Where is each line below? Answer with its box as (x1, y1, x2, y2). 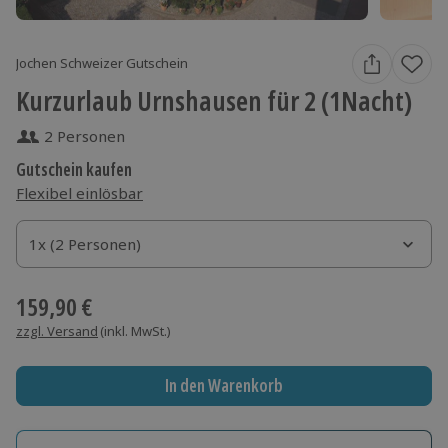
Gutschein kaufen (16, 157, 132, 181)
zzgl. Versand (16, 321, 98, 340)
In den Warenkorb (164, 374, 283, 398)
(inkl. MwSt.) (100, 321, 171, 340)
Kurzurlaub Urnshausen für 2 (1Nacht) (16, 81, 412, 119)
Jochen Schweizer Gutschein (16, 54, 188, 73)
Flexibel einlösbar (16, 182, 143, 203)
